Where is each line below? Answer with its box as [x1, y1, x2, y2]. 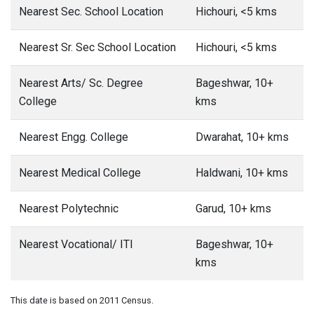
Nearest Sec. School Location [19, 5, 163, 18]
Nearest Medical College [19, 166, 141, 179]
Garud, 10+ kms [196, 202, 271, 215]
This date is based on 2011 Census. [11, 295, 153, 306]
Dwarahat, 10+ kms [196, 130, 289, 144]
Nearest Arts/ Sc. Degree [19, 76, 143, 90]
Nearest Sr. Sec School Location [19, 41, 176, 54]
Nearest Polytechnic [19, 202, 118, 215]
